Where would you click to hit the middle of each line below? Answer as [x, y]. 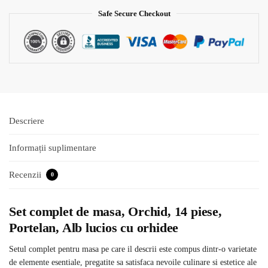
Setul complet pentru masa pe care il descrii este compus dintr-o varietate [133, 249]
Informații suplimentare [53, 147]
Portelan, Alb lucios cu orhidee [94, 228]
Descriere [27, 121]
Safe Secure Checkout [134, 14]
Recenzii [26, 175]
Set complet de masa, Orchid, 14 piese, [115, 212]
